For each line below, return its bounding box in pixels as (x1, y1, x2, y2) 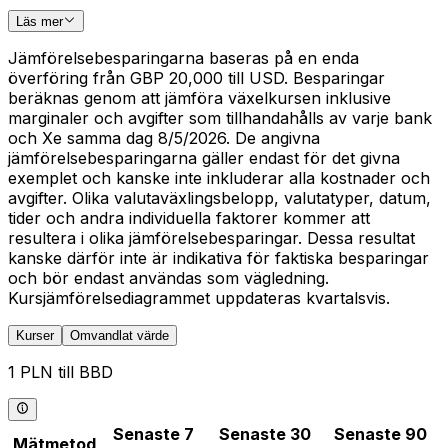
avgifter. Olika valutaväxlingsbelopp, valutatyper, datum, (8, 188, 431, 209)
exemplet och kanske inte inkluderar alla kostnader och (8, 168, 430, 189)
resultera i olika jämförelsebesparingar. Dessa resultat (8, 228, 415, 249)
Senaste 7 (112, 423, 194, 444)
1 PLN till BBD (8, 362, 113, 383)
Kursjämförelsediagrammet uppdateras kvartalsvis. (8, 288, 390, 309)
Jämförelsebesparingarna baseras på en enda (8, 48, 359, 69)
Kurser (16, 328, 54, 344)
